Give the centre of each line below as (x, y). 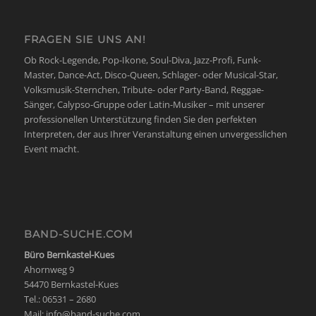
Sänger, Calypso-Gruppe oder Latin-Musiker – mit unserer (144, 105)
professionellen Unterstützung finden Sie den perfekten (140, 120)
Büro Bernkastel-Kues (69, 255)
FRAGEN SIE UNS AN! (85, 40)
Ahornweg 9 (49, 270)
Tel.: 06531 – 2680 (60, 299)
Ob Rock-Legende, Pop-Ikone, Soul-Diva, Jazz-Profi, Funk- (142, 60)
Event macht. (51, 149)
